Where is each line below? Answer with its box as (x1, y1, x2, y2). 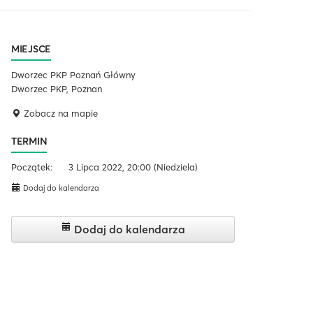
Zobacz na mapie (21, 107, 98, 119)
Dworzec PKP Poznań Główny (11, 68, 136, 80)
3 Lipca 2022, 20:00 (68, 161, 152, 173)
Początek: (11, 161, 52, 173)
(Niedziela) (151, 161, 198, 173)
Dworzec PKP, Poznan (11, 82, 102, 94)
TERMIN (11, 134, 48, 147)
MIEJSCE (11, 42, 51, 55)
